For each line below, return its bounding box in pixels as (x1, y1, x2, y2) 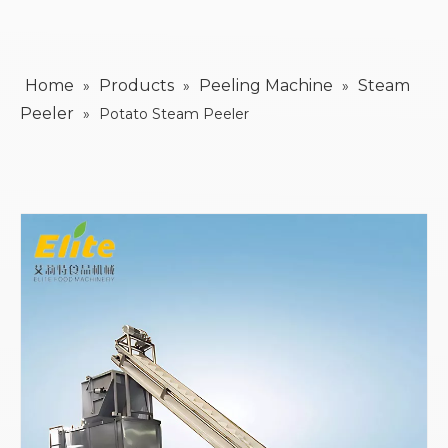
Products (99, 76, 174, 95)
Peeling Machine (199, 76, 333, 95)
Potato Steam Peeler (99, 105, 249, 123)
